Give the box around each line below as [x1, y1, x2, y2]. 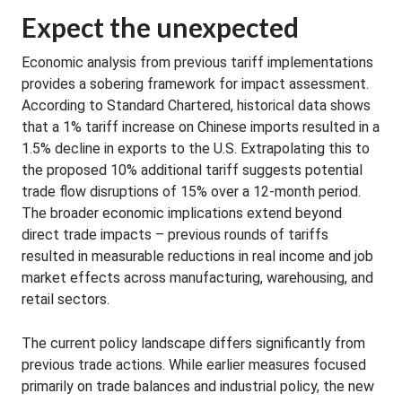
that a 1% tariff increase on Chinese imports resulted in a [22, 118, 380, 135]
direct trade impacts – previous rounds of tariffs [22, 226, 328, 243]
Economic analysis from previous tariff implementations [22, 54, 373, 71]
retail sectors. [22, 291, 109, 308]
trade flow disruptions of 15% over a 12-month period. [22, 183, 361, 200]
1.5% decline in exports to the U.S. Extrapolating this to [22, 140, 370, 157]
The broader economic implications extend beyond [22, 205, 342, 222]
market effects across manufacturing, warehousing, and [22, 269, 373, 286]
